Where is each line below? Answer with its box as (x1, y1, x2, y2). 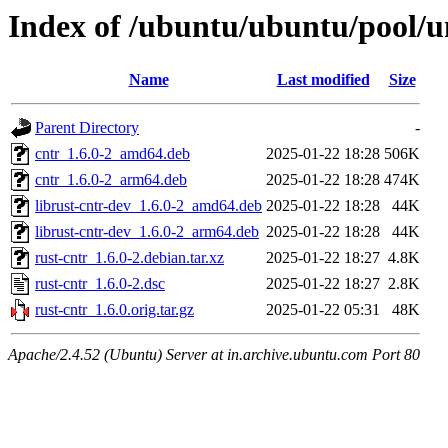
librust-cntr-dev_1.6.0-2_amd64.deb (35, 197, 262, 215)
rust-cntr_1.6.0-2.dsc (35, 275, 165, 293)
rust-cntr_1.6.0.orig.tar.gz (35, 301, 194, 319)
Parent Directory (35, 119, 139, 137)
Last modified (276, 71, 370, 89)
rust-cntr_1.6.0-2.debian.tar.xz (35, 249, 224, 267)
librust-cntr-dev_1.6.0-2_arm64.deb (35, 223, 259, 241)
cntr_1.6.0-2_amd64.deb (35, 145, 190, 163)
